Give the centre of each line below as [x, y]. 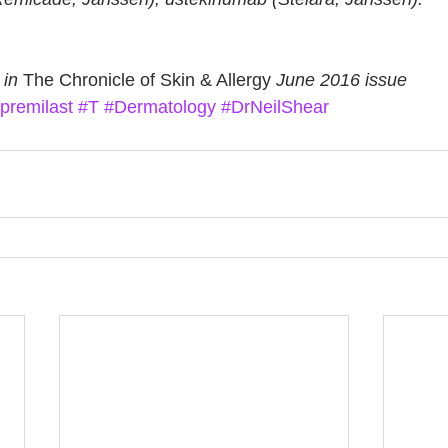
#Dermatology [160, 107]
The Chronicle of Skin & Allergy [147, 80]
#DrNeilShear [275, 107]
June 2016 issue [339, 80]
